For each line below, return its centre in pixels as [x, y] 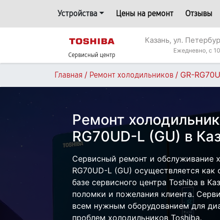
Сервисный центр [92, 55]
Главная [69, 75]
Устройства [77, 14]
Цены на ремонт [144, 14]
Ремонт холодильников [131, 75]
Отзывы [198, 14]
